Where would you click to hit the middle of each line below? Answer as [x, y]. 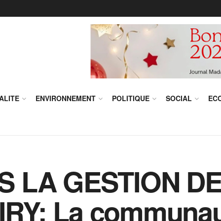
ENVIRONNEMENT [66, 98]
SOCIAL [179, 98]
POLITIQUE [131, 98]
